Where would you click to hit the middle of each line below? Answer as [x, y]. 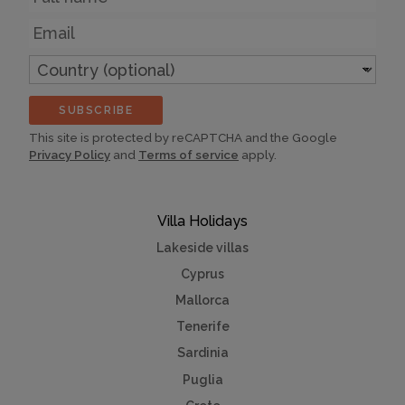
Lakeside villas [202, 247]
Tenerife [202, 327]
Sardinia [202, 353]
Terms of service [188, 155]
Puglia [202, 379]
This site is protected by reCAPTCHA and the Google [183, 138]
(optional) [62, 80]
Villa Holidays [202, 221]
